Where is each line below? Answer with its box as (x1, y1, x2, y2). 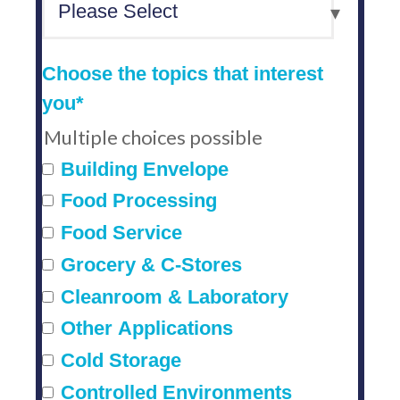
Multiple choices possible (44, 125, 262, 149)
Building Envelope (61, 157, 229, 180)
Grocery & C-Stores (61, 253, 242, 276)
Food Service (61, 221, 182, 245)
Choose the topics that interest (42, 62, 323, 85)
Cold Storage (61, 348, 181, 371)
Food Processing (61, 189, 217, 212)
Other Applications (61, 317, 233, 340)
